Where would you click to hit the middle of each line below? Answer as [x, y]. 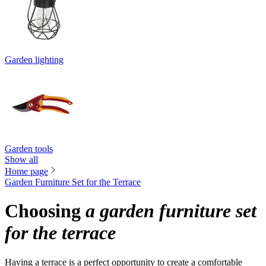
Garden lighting [34, 60]
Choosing [45, 211]
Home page [26, 171]
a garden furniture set [171, 211]
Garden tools [29, 149]
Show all [21, 159]
